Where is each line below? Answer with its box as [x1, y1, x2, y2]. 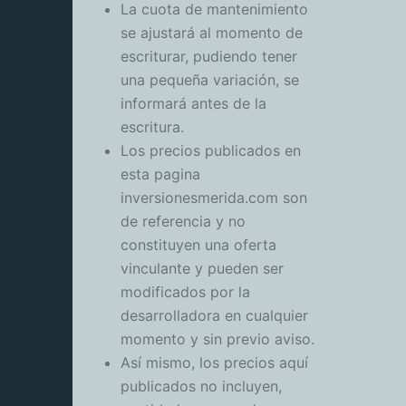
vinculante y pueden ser [121, 259, 284, 278]
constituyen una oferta [121, 236, 276, 255]
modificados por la [121, 283, 250, 302]
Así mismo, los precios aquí [121, 353, 308, 372]
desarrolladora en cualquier [121, 306, 308, 325]
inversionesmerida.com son [121, 188, 307, 208]
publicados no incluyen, [121, 377, 282, 396]
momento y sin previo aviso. [121, 330, 314, 349]
